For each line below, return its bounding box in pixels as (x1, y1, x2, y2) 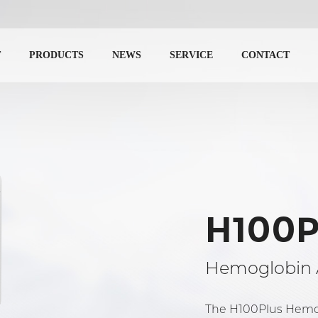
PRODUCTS (29, 50, 84, 60)
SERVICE (170, 50, 213, 60)
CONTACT (241, 50, 290, 60)
